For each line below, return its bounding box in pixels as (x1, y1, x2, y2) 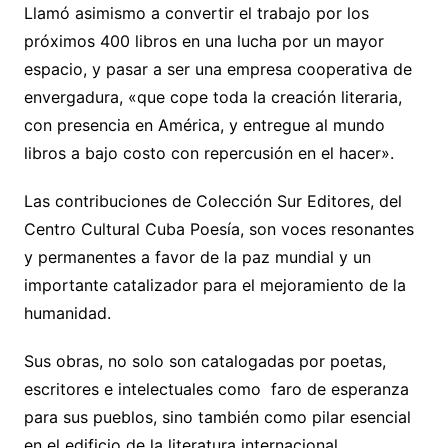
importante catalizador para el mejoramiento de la (23, 275, 406, 296)
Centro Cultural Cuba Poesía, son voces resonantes (23, 219, 414, 240)
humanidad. (23, 303, 116, 324)
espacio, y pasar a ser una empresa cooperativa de (23, 59, 412, 80)
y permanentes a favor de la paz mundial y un (23, 247, 371, 268)
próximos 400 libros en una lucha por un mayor (23, 31, 384, 52)
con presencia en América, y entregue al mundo (23, 115, 385, 136)
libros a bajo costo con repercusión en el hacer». (23, 143, 394, 164)
